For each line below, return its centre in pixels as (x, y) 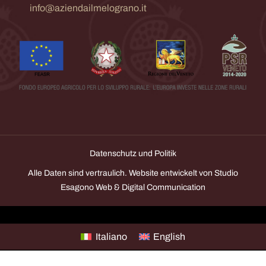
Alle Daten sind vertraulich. (78, 173)
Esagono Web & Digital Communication (133, 187)
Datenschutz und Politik (133, 153)
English (169, 237)
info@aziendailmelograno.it (88, 8)
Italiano (111, 237)
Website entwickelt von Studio (183, 173)
